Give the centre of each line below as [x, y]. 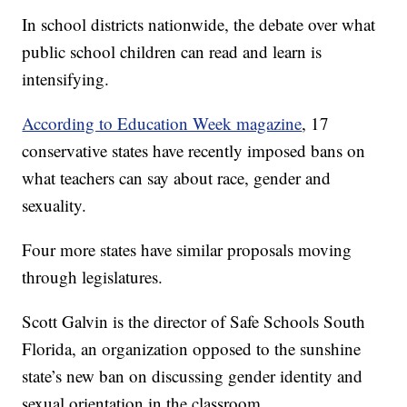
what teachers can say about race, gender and [177, 178]
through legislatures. [93, 277]
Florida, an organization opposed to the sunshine [192, 349]
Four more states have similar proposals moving [187, 250]
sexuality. [57, 205]
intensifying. [69, 79]
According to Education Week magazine [162, 124]
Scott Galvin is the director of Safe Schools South [194, 322]
